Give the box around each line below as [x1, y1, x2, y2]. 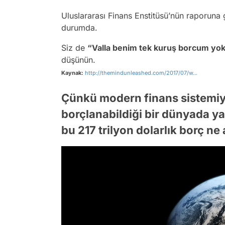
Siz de [61, 43, 87, 53]
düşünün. [61, 55, 95, 65]
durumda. [61, 23, 100, 33]
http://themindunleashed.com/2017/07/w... [85, 69, 197, 76]
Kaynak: [61, 69, 83, 76]
